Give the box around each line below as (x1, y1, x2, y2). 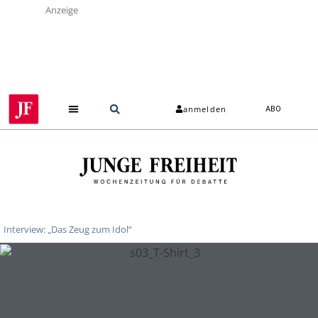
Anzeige (45, 4, 78, 16)
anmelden (183, 104, 226, 115)
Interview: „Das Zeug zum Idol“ (4, 222, 132, 236)
